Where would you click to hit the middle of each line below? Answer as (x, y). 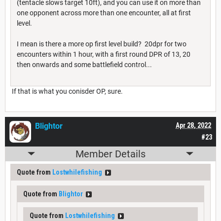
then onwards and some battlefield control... (84, 64)
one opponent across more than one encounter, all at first (104, 13)
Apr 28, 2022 (193, 125)
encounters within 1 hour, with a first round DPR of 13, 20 (104, 54)
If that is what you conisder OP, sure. (67, 91)
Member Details (110, 154)
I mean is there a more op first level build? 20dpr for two (102, 44)
